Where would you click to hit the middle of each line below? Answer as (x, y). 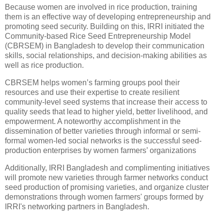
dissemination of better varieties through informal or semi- (103, 131)
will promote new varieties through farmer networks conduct (106, 177)
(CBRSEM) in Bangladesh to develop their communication (105, 46)
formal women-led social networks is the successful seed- (103, 140)
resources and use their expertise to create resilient (92, 92)
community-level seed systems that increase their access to (106, 102)
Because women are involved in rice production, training (101, 7)
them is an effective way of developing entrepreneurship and (108, 16)
